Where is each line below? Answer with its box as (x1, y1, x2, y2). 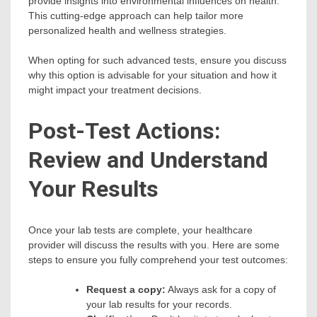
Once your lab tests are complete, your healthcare (28, 224, 253, 236)
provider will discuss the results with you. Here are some (28, 238, 279, 250)
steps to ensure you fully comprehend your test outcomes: (28, 253, 288, 265)
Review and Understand (28, 146, 268, 174)
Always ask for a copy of (166, 283, 276, 295)
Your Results (28, 175, 158, 203)
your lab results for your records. (86, 298, 232, 310)
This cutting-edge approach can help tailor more (28, 10, 243, 22)
